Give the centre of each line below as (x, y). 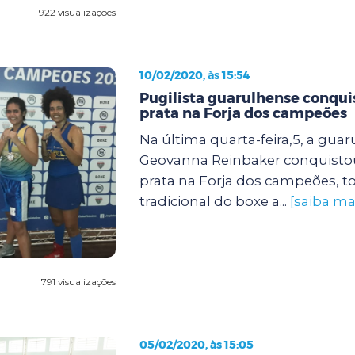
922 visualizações (77, 12)
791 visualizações (78, 281)
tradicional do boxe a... (214, 201)
